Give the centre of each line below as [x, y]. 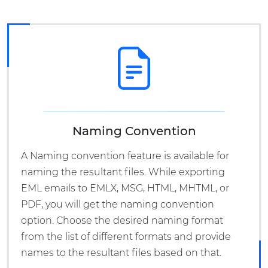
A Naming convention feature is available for [125, 156]
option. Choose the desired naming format [122, 221]
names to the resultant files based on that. [121, 253]
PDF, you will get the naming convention [118, 205]
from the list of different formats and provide [126, 237]
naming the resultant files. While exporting [123, 172]
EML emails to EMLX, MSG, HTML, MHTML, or [125, 188]
